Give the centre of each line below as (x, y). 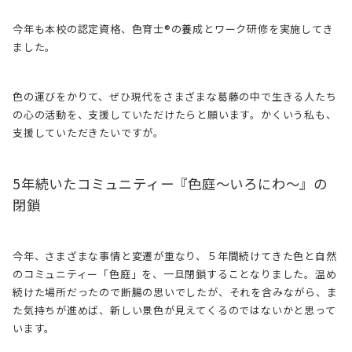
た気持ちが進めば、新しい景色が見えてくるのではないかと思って (174, 310)
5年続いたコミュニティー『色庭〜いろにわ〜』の (170, 183)
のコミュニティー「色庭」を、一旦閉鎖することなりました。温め (175, 273)
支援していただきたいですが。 (88, 132)
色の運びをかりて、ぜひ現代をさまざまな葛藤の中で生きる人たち (175, 96)
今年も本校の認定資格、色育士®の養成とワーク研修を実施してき (173, 28)
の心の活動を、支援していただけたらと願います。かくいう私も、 (175, 114)
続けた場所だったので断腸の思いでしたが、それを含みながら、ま (175, 291)
